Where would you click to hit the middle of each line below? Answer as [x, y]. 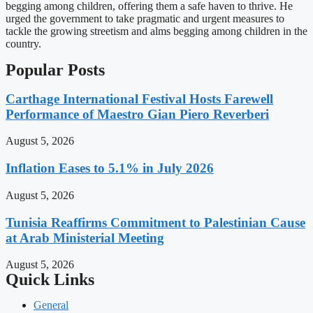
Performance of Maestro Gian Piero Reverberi [137, 114]
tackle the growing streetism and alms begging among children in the [156, 31]
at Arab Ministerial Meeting [85, 238]
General [51, 305]
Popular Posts [55, 70]
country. [23, 44]
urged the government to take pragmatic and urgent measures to [145, 19]
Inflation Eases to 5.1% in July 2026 [110, 168]
